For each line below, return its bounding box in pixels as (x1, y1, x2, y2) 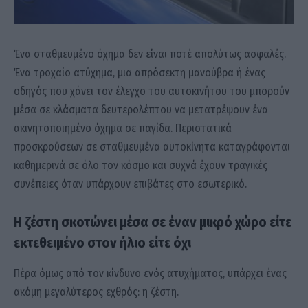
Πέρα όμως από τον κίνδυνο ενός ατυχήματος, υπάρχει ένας (14, 266, 287, 280)
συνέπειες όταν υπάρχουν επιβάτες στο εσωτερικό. (14, 177, 247, 190)
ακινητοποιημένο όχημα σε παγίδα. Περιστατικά (14, 121, 232, 135)
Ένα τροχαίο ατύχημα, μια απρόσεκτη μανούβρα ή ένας (14, 65, 265, 79)
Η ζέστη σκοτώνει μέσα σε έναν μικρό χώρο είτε (14, 214, 291, 231)
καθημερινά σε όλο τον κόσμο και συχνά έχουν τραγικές (14, 158, 267, 172)
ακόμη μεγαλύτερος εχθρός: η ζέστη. (14, 285, 179, 298)
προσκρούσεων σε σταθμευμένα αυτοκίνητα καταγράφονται (14, 140, 290, 153)
